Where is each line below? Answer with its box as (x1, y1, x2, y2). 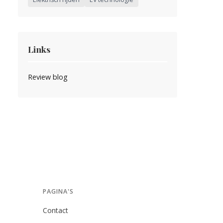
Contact (43, 206, 68, 215)
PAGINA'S (43, 187, 74, 196)
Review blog (28, 72, 68, 82)
